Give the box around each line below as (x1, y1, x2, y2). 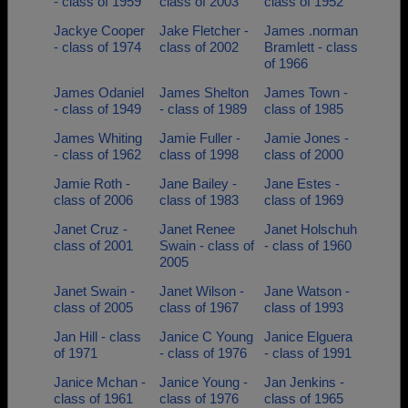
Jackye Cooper (54, 23, 145, 38)
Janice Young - (158, 374, 248, 390)
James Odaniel (54, 85, 144, 100)
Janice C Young (158, 329, 253, 344)
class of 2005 (54, 300, 133, 315)
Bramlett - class (264, 39, 358, 55)
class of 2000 (264, 147, 343, 162)
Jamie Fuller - (158, 130, 240, 146)
